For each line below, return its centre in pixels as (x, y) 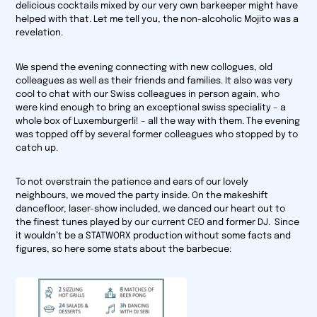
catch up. (37, 148)
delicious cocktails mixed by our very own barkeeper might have (157, 6)
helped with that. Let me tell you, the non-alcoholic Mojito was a (157, 20)
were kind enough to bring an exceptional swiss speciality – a (151, 108)
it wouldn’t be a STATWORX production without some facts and (154, 236)
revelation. (42, 33)
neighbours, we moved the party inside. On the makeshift (142, 196)
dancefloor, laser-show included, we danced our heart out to (151, 209)
